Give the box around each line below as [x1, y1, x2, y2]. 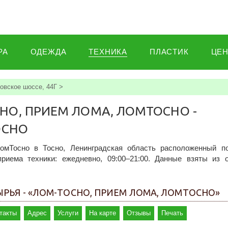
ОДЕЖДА [30, 47, 67, 56]
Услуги [58, 209, 79, 217]
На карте [89, 209, 117, 217]
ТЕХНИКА [89, 47, 128, 56]
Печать [161, 209, 184, 217]
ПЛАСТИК [150, 47, 189, 56]
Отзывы [127, 209, 151, 217]
